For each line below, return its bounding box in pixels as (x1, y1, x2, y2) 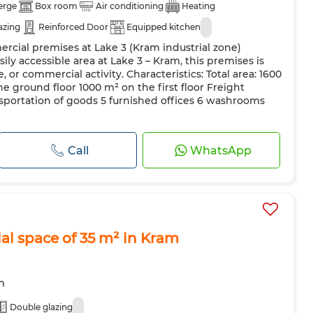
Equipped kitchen (126, 22, 201, 32)
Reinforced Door (38, 22, 108, 32)
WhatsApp (189, 143, 252, 157)
